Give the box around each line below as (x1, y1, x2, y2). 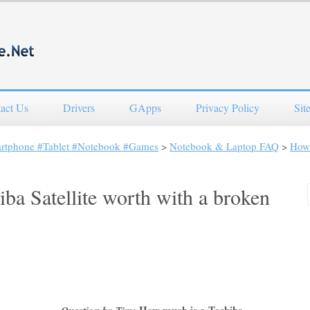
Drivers (63, 100, 95, 115)
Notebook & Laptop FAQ (170, 139, 279, 153)
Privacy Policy (196, 100, 259, 115)
